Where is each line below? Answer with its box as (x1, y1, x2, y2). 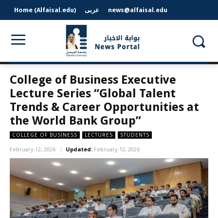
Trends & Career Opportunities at (10, 100, 199, 114)
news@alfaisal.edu (108, 6, 167, 14)
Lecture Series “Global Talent (10, 87, 176, 101)
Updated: (66, 145, 92, 153)
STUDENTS (120, 131, 149, 139)
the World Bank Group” (10, 114, 141, 128)
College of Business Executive (10, 73, 176, 87)
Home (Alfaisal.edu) (14, 6, 76, 14)
